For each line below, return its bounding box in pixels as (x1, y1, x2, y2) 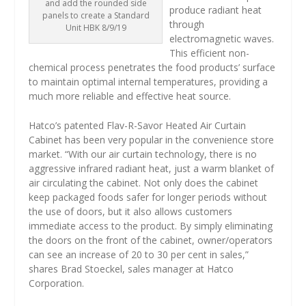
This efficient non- (169, 46, 250, 59)
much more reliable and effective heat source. (29, 89, 232, 102)
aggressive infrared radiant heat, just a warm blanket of (29, 162, 275, 176)
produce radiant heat (169, 3, 262, 16)
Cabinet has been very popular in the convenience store (29, 133, 275, 147)
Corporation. (29, 277, 85, 290)
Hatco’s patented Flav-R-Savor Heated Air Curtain (29, 119, 247, 133)
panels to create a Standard (42, 9, 150, 21)
